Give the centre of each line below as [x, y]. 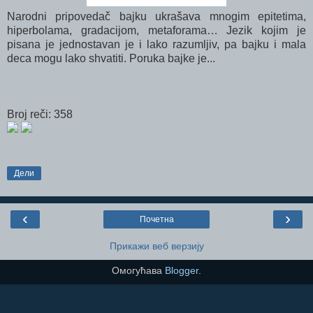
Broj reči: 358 [40, 115]
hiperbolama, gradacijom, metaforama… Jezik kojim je [156, 31]
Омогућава [138, 271]
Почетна [156, 220]
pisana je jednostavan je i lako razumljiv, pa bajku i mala [156, 45]
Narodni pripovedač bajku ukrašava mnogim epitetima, [156, 17]
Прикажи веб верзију [156, 246]
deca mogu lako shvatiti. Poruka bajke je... [112, 59]
